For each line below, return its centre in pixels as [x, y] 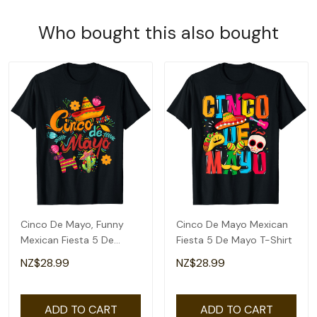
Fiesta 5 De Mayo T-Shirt [234, 240]
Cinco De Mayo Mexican [232, 224]
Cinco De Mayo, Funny [72, 224]
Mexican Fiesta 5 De [67, 240]
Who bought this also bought [158, 33]
